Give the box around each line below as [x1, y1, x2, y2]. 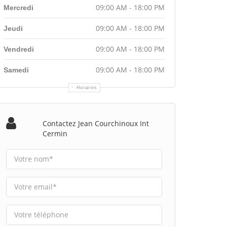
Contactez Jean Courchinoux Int [42, 118, 149, 128]
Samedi [4, 65, 29, 74]
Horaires [76, 85, 97, 90]
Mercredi [4, 3, 33, 12]
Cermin [42, 128, 67, 138]
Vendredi [4, 45, 34, 53]
